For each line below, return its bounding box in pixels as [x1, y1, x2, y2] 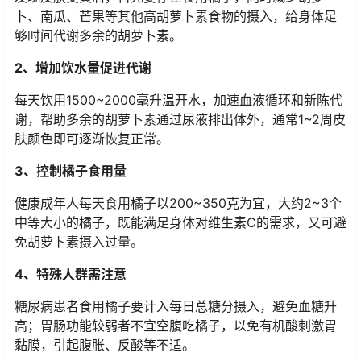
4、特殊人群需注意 [15, 266, 127, 283]
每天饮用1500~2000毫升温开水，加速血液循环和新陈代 [15, 92, 342, 109]
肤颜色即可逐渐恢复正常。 [15, 131, 169, 147]
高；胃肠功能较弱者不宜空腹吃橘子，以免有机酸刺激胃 [15, 317, 337, 334]
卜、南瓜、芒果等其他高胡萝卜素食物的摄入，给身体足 [15, 8, 337, 25]
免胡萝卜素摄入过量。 [15, 234, 143, 251]
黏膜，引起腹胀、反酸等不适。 [15, 337, 195, 354]
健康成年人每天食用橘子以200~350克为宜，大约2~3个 [15, 195, 342, 212]
